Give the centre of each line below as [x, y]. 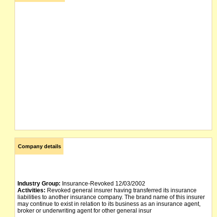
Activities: [31, 190]
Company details [39, 146]
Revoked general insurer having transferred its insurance [121, 190]
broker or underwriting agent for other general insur [85, 211]
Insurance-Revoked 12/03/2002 [103, 184]
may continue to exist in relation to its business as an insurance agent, [109, 204]
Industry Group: [39, 184]
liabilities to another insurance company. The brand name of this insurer [111, 197]
